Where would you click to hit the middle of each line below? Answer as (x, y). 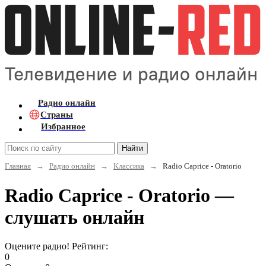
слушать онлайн (75, 217)
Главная (18, 166)
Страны (57, 114)
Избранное (63, 126)
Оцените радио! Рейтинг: (56, 246)
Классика (129, 166)
